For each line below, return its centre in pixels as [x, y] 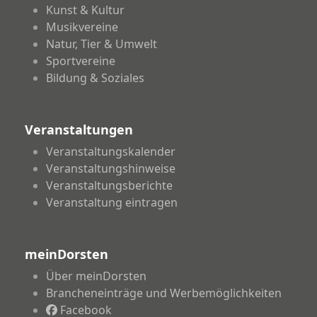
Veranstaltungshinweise [110, 168]
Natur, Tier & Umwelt [101, 44]
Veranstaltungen [79, 129]
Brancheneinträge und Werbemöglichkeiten [163, 293]
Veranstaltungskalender [110, 151]
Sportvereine [80, 61]
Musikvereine [82, 27]
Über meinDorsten [96, 276]
